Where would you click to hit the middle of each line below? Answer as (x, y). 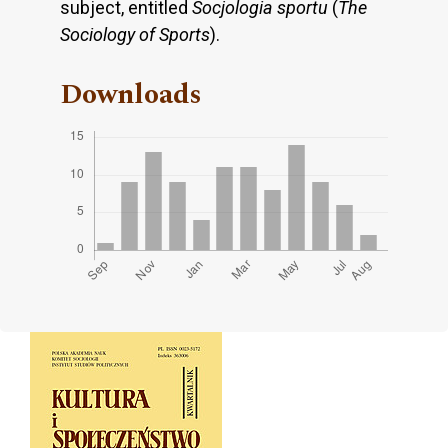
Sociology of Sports (135, 35)
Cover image (108, 348)
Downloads (131, 95)
